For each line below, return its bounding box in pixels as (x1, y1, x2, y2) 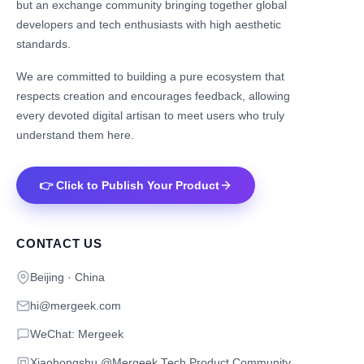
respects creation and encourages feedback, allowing (16, 90, 290, 102)
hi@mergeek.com (30, 299, 121, 312)
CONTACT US (16, 236, 102, 250)
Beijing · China (30, 271, 105, 284)
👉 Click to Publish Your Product (39, 179, 219, 192)
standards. (16, 38, 71, 50)
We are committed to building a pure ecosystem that (16, 71, 284, 83)
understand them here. (16, 129, 134, 141)
